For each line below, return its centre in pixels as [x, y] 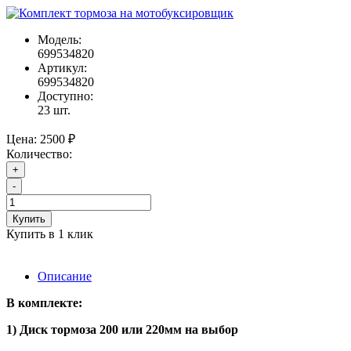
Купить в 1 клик [50, 234]
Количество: [39, 154]
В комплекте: [44, 303]
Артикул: [62, 68]
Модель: [60, 40]
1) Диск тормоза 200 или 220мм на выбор [122, 330]
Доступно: [65, 96]
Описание [65, 277]
